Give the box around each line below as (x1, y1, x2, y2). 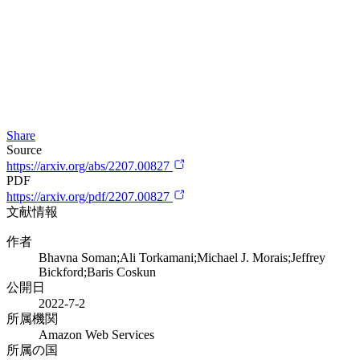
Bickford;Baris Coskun (39, 265, 156, 279)
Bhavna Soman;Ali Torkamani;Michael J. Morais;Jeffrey (39, 251, 325, 264)
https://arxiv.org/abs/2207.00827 (6, 159, 173, 173)
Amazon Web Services (39, 328, 154, 342)
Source (6, 143, 42, 157)
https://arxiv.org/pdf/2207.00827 (6, 190, 173, 203)
